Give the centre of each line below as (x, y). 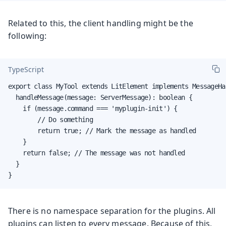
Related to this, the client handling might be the (101, 23)
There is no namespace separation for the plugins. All (112, 211)
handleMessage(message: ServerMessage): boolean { (100, 97)
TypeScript (26, 70)
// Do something (50, 119)
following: (27, 36)
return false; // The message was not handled (97, 153)
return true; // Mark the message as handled (102, 130)
